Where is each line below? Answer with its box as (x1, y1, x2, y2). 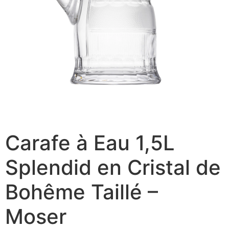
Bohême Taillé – (5, 179, 158, 204)
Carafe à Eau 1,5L (5, 130, 175, 155)
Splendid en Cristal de (5, 155, 221, 180)
